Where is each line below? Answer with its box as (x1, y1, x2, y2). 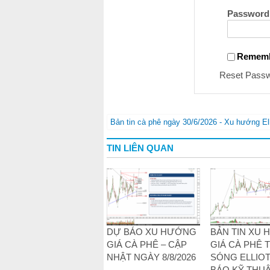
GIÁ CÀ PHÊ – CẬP (107, 239, 187, 250)
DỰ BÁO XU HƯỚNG (107, 227, 196, 237)
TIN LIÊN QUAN (107, 143, 174, 154)
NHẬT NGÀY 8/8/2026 (107, 252, 196, 263)
